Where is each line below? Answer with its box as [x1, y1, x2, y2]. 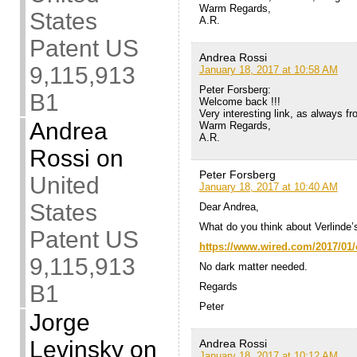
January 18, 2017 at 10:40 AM [198, 180, 338, 193]
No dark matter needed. [198, 260, 308, 273]
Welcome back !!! [198, 95, 280, 108]
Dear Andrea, [198, 200, 259, 213]
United [29, 172, 100, 198]
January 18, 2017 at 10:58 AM [198, 63, 338, 76]
